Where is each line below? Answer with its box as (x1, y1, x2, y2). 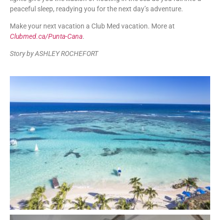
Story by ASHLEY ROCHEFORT (10, 50, 98, 58)
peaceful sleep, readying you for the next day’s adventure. (10, 4, 185, 13)
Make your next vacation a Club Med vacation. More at (10, 22, 175, 30)
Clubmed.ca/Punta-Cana (10, 32, 82, 41)
